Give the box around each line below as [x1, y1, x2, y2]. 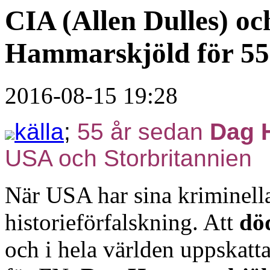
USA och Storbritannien [5, 145, 252, 172]
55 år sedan [77, 119, 210, 145]
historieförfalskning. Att [5, 209, 239, 236]
